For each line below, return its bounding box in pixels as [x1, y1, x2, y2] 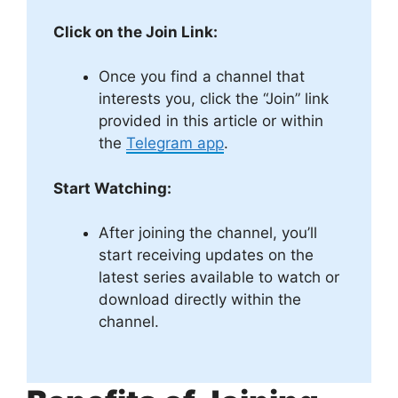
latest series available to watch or [99, 268, 339, 287]
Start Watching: [53, 179, 171, 197]
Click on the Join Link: [53, 22, 218, 41]
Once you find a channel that [99, 68, 305, 86]
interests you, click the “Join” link [99, 90, 329, 108]
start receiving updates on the [99, 246, 314, 265]
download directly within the [99, 291, 301, 309]
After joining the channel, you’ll [99, 224, 317, 243]
